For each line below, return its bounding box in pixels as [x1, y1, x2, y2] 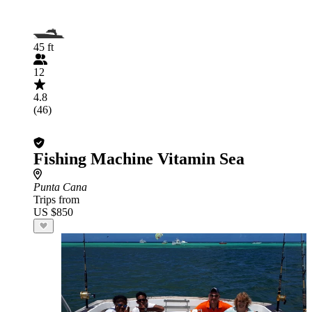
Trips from [33, 194, 79, 205]
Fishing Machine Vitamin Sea [33, 150, 244, 168]
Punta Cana [33, 181, 87, 193]
